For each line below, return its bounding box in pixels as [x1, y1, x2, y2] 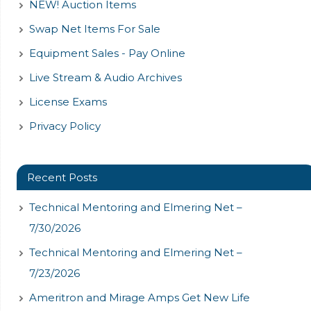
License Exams [28, 95, 107, 109]
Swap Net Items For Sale [28, 22, 160, 36]
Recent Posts [26, 171, 97, 185]
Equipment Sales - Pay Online [28, 47, 185, 60]
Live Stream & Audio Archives [28, 71, 182, 85]
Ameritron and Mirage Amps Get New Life [28, 291, 250, 305]
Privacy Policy [28, 119, 101, 133]
